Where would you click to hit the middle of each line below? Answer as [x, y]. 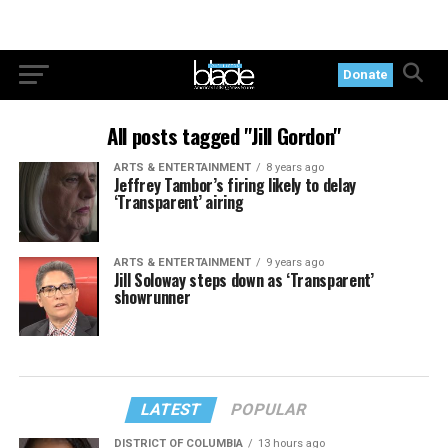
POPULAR [269, 410]
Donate [366, 74]
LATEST [172, 410]
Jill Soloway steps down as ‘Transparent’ [243, 279]
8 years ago [294, 167]
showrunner [152, 296]
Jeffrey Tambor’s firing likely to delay [235, 185]
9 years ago [294, 262]
